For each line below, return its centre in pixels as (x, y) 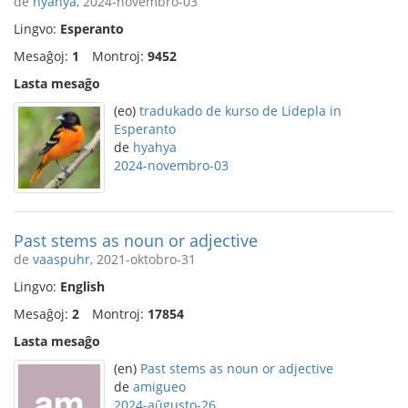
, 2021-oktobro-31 (143, 259)
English (82, 286)
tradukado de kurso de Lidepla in (240, 111)
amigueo (159, 387)
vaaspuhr (61, 259)
